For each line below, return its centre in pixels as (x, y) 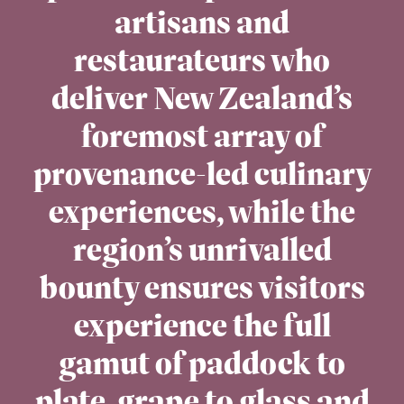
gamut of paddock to (202, 363)
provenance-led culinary (202, 174)
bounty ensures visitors (202, 288)
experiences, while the (202, 212)
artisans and (202, 23)
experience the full (202, 326)
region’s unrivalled (202, 250)
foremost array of (202, 136)
